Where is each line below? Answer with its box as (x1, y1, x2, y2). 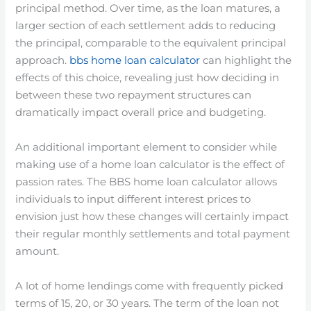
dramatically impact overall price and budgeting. (15, 106, 267, 119)
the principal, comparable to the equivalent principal (15, 36, 287, 49)
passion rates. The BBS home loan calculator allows (15, 175, 278, 188)
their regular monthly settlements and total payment (15, 227, 291, 240)
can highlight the (200, 53, 292, 67)
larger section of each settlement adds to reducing (15, 19, 276, 32)
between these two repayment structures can (15, 88, 252, 101)
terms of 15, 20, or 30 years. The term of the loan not (15, 296, 280, 310)
